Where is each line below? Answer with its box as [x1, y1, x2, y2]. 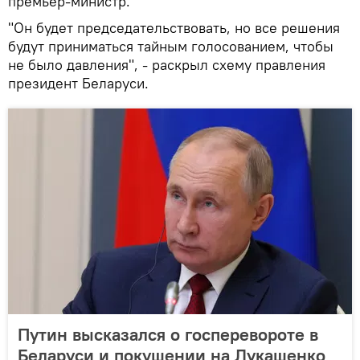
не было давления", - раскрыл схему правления [8, 55, 325, 74]
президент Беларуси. [8, 73, 149, 92]
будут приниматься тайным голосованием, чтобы [8, 36, 333, 55]
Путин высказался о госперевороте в [18, 322, 318, 346]
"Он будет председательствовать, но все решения [8, 18, 340, 37]
